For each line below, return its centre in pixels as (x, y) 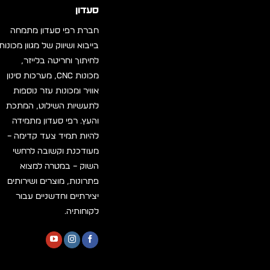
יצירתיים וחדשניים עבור (58, 196)
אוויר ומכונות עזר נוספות (56, 91)
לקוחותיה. (82, 211)
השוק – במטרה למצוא (60, 166)
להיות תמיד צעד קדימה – (53, 136)
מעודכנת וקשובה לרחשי (56, 151)
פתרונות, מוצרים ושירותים (53, 181)
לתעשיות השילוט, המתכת (53, 106)
